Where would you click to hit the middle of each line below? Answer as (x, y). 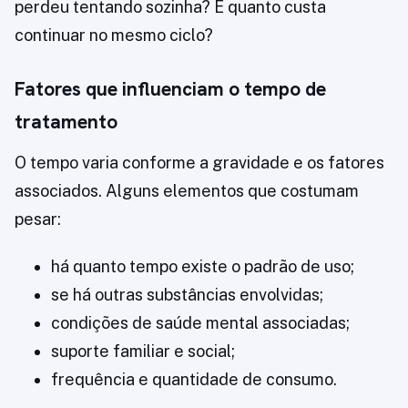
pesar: (38, 219)
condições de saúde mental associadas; (200, 323)
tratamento (66, 122)
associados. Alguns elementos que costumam (187, 191)
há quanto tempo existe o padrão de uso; (203, 267)
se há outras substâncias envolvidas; (187, 295)
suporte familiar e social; (143, 352)
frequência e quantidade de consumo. (194, 380)
